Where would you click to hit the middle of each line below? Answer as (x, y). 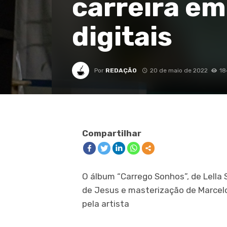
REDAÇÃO (121, 70)
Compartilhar (112, 134)
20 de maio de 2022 (179, 70)
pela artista (106, 204)
